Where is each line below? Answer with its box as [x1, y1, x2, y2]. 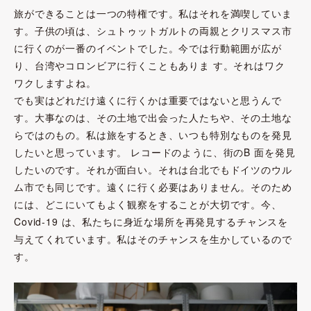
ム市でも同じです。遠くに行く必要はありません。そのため [14, 180, 292, 194]
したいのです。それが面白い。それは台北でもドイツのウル [14, 162, 292, 177]
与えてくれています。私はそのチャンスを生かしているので [14, 232, 292, 246]
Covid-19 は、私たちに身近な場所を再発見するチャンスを [14, 215, 289, 229]
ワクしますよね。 [14, 76, 96, 90]
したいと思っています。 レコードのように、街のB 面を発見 [14, 145, 296, 160]
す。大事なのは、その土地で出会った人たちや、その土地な [14, 110, 292, 125]
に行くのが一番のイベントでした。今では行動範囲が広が [14, 41, 282, 56]
